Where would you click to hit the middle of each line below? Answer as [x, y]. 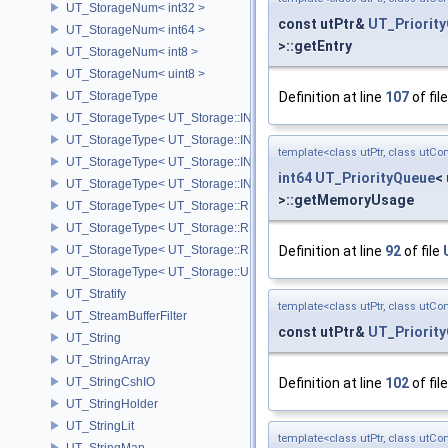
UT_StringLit [100, 425]
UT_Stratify [96, 293]
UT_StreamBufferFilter [126, 315]
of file [422, 250]
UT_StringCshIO [110, 381]
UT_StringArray [108, 359]
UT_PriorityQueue [375, 177]
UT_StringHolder [112, 403]
